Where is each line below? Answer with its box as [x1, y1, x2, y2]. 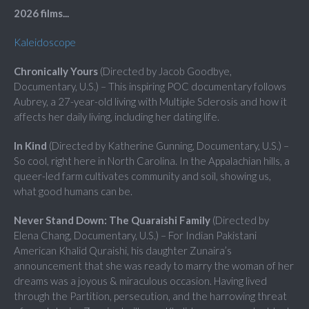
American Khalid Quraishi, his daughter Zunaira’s [14, 244, 232, 257]
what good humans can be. [14, 185, 132, 198]
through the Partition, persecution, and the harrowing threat [14, 290, 287, 303]
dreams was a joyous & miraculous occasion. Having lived [14, 275, 267, 288]
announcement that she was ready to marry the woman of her [14, 259, 294, 272]
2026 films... [14, 7, 69, 20]
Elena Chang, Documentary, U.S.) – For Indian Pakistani [14, 229, 257, 242]
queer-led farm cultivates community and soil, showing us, [14, 170, 271, 183]
